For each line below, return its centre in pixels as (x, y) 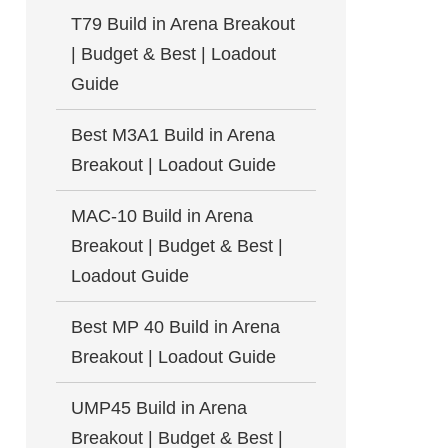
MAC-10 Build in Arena (162, 216)
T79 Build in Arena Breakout (183, 24)
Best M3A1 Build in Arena (173, 135)
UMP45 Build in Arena (159, 408)
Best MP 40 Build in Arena (175, 327)
